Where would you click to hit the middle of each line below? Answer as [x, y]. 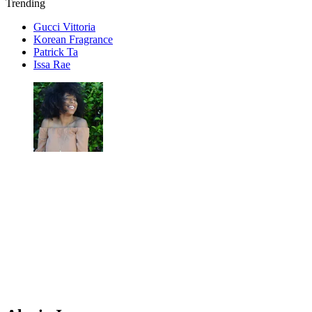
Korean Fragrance [73, 39]
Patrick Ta [56, 52]
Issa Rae [52, 64]
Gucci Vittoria [64, 27]
